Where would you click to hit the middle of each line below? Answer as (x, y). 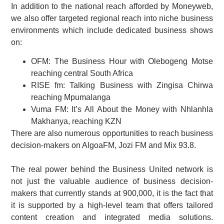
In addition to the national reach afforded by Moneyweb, (112, 6)
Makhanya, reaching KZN (76, 121)
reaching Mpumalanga (71, 97)
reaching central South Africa (82, 73)
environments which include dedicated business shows (112, 30)
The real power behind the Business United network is (112, 169)
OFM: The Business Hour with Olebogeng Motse (122, 61)
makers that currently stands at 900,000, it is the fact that (112, 193)
